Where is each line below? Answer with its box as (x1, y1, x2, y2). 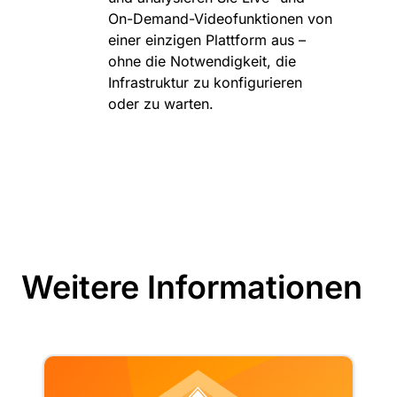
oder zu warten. (108, 95, 214, 113)
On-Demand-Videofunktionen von (108, 10, 332, 28)
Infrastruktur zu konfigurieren (108, 74, 302, 92)
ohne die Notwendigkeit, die (108, 52, 296, 71)
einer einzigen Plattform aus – (108, 31, 306, 50)
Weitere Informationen (21, 268, 362, 307)
